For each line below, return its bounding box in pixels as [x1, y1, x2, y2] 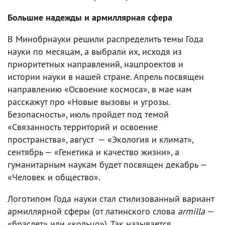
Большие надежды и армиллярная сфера [8, 11, 172, 23]
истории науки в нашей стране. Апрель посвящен [8, 70, 204, 82]
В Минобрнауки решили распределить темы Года [8, 33, 203, 45]
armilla [178, 205, 205, 217]
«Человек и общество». [8, 171, 100, 183]
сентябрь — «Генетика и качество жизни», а [8, 146, 179, 158]
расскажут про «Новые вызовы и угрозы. [8, 95, 170, 107]
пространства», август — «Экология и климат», [8, 133, 193, 145]
